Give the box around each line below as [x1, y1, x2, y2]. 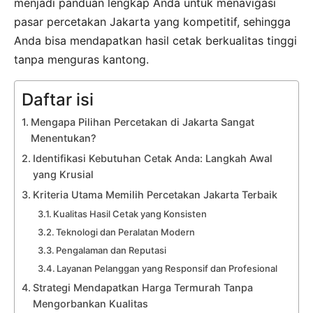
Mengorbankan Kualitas [32, 298, 148, 310]
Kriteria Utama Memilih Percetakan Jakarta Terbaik [32, 189, 277, 201]
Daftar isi [22, 89, 94, 110]
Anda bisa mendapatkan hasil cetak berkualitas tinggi [14, 34, 297, 48]
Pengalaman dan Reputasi [56, 245, 167, 256]
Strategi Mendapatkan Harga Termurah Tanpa [32, 282, 253, 294]
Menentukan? [30, 132, 96, 145]
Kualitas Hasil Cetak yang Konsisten [53, 208, 208, 220]
